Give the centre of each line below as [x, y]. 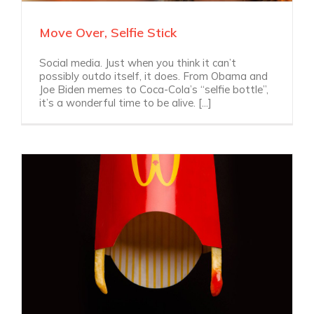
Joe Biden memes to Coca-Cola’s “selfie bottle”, [154, 89]
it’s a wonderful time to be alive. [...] [125, 102]
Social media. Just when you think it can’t [138, 62]
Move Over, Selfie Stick [108, 32]
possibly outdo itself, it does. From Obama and [153, 76]
